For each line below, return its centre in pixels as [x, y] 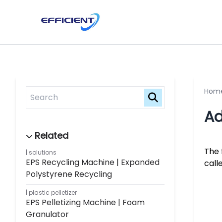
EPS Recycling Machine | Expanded [93, 162]
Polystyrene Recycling [69, 174]
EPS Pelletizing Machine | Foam [85, 202]
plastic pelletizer [53, 192]
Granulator [47, 214]
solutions [43, 152]
